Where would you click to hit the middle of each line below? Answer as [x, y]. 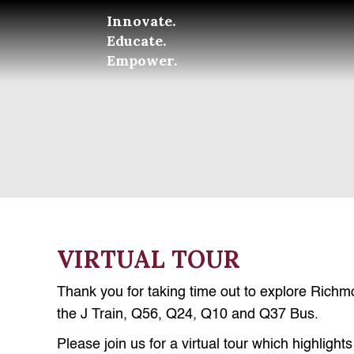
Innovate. [141, 21]
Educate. [137, 41]
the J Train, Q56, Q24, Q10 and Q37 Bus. [188, 314]
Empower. [142, 60]
